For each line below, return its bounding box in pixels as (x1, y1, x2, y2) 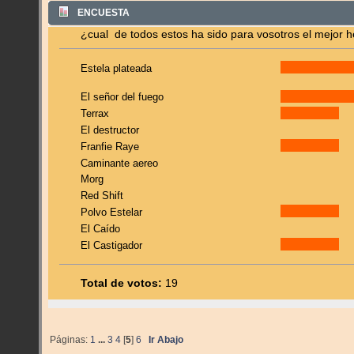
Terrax (81, 107, 110, 120)
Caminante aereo (81, 156, 159, 169)
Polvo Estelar (81, 206, 143, 219)
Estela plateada (81, 62, 153, 74)
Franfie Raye (81, 140, 140, 153)
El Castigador (81, 239, 143, 251)
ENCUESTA (75, 7, 130, 18)
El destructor (81, 123, 140, 136)
